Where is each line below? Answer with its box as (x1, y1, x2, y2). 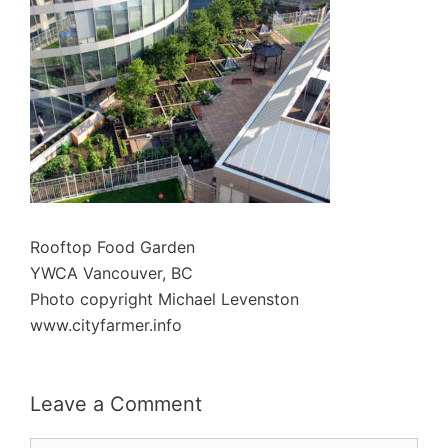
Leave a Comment (30, 392, 202, 416)
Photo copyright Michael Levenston (30, 289, 299, 309)
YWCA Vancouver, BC (30, 263, 193, 283)
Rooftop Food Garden (30, 237, 195, 257)
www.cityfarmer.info (30, 315, 182, 335)
